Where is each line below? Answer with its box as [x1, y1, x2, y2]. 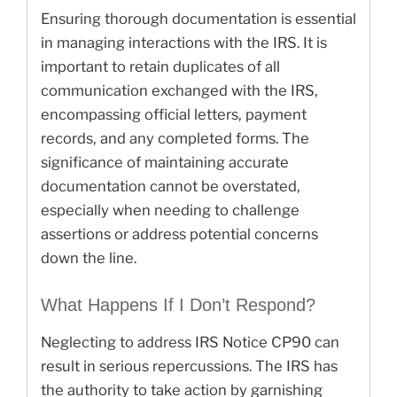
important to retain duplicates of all [41, 58, 280, 75]
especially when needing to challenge [41, 201, 300, 219]
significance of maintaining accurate [41, 153, 289, 171]
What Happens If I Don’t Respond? [41, 294, 315, 315]
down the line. [41, 249, 136, 267]
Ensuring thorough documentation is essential [41, 10, 356, 27]
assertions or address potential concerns [41, 225, 318, 243]
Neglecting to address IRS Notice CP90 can [41, 332, 339, 351]
